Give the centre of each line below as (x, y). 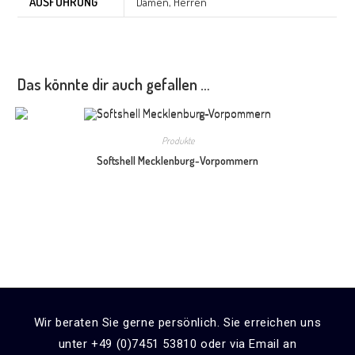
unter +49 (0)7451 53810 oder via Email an (177, 344)
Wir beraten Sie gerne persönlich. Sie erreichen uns (177, 322)
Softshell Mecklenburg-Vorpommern (177, 161)
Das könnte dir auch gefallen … (114, 84)
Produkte (177, 141)
